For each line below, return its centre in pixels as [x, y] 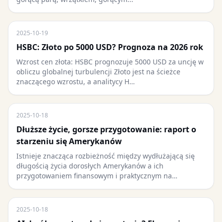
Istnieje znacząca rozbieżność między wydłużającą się [106, 156]
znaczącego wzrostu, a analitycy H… [76, 82]
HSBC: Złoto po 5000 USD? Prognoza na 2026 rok [110, 47]
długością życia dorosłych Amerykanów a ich [90, 166]
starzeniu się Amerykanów [69, 141]
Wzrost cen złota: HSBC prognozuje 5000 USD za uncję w [110, 62]
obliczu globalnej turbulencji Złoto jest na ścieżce [98, 72]
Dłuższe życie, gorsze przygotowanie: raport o [106, 129]
